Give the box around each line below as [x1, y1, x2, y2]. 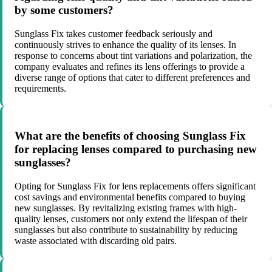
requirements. [15, 83, 66, 93]
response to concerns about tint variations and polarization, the [15, 50, 252, 61]
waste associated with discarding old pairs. [15, 236, 177, 246]
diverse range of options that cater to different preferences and [15, 72, 250, 83]
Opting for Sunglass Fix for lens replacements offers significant [15, 181, 256, 192]
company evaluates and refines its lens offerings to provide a [15, 61, 245, 72]
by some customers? [15, 3, 114, 16]
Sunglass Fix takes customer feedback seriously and [15, 28, 212, 39]
